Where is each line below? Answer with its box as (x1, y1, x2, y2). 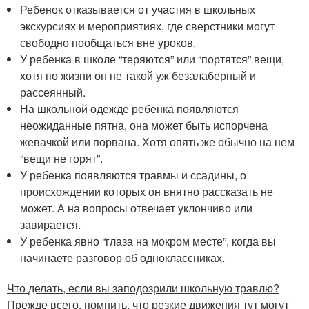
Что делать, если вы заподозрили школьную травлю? (7, 279, 279, 296)
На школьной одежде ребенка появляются (20, 100, 239, 117)
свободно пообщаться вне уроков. (20, 34, 199, 50)
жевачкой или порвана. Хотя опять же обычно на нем (20, 133, 295, 150)
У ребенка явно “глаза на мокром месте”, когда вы (20, 232, 277, 249)
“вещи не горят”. (20, 150, 103, 166)
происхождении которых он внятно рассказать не (20, 183, 274, 199)
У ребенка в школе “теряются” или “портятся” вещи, (20, 50, 285, 67)
